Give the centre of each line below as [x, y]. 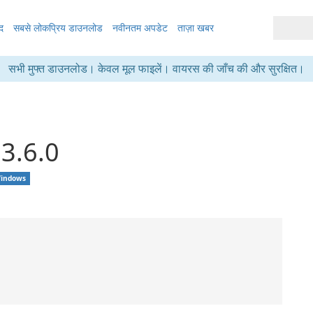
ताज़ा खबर [195, 28]
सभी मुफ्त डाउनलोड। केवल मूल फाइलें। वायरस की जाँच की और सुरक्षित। [156, 68]
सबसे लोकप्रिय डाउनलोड [58, 28]
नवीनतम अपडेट [140, 28]
